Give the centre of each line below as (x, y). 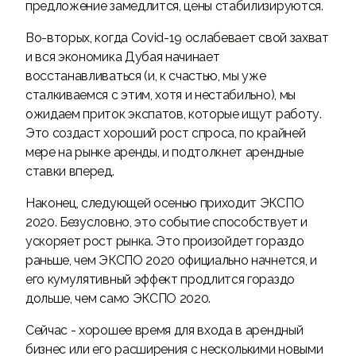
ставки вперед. (70, 171)
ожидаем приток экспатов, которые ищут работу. (174, 114)
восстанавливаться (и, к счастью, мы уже (146, 76)
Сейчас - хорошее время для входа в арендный (164, 330)
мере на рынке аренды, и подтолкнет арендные (164, 152)
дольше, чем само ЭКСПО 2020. (118, 298)
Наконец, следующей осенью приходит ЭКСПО (165, 203)
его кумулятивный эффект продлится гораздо (160, 279)
